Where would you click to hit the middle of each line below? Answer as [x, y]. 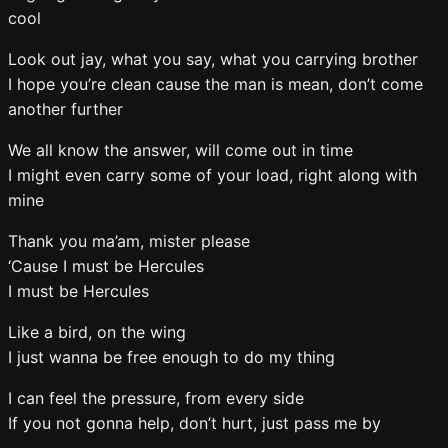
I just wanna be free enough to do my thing [174, 357]
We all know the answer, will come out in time [183, 150]
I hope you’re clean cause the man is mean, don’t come [215, 84]
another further [68, 109]
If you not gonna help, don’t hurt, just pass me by [197, 423]
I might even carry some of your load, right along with [212, 175]
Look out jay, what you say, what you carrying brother [215, 59]
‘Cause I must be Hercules [108, 266]
